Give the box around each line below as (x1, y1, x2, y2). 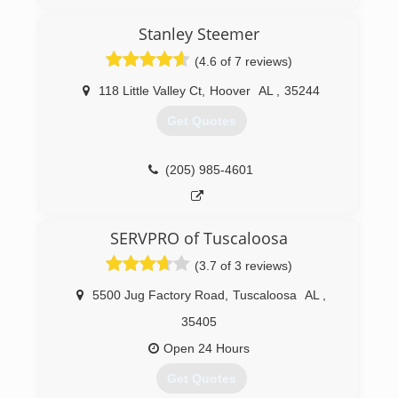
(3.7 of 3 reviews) (195, 259, 292, 273)
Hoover (210, 84, 251, 98)
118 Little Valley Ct (99, 84, 202, 98)
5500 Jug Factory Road (92, 288, 225, 302)
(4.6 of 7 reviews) (195, 54, 292, 68)
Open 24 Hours (163, 341, 250, 355)
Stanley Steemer (139, 23, 259, 44)
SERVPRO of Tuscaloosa (110, 227, 288, 249)
